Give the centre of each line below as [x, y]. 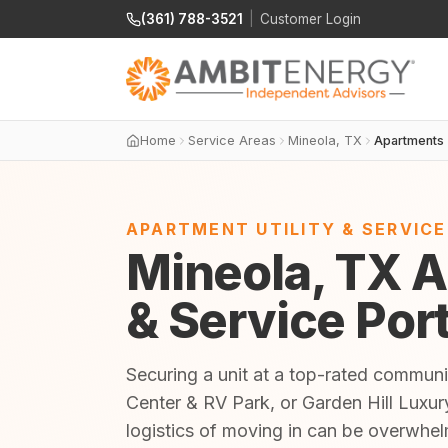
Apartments [409, 140]
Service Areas [232, 140]
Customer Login [310, 19]
